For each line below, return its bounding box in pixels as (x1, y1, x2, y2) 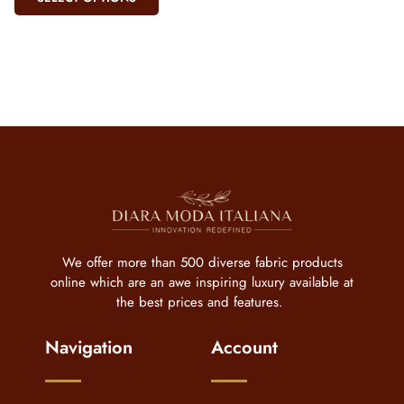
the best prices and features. (116, 292, 288, 313)
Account (211, 335, 278, 362)
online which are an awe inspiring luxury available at (50, 272, 353, 293)
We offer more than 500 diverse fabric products (61, 252, 343, 273)
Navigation (45, 335, 133, 362)
